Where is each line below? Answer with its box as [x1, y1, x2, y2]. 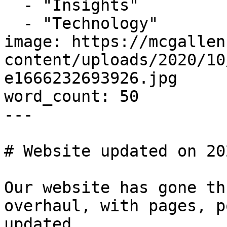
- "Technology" [4, 14, 23, 32]
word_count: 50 [4, 87, 139, 105]
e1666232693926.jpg [4, 69, 177, 87]
